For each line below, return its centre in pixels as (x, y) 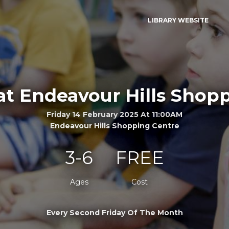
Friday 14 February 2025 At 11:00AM (114, 114)
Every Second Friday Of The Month (114, 212)
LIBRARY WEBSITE (178, 20)
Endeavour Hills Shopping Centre (114, 125)
